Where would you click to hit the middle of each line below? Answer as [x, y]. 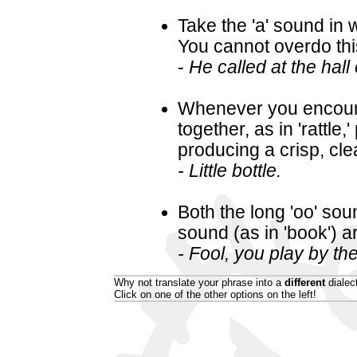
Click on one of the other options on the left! [215, 294]
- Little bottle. [229, 171]
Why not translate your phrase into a [199, 282]
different [305, 282]
